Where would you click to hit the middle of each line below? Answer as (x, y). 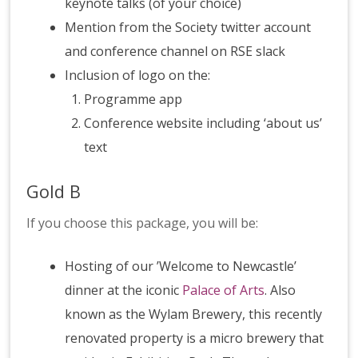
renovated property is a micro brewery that (195, 338)
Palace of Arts (224, 290)
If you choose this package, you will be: (143, 223)
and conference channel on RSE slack (175, 52)
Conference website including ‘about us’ (203, 123)
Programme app (135, 99)
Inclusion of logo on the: (138, 76)
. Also (280, 290)
